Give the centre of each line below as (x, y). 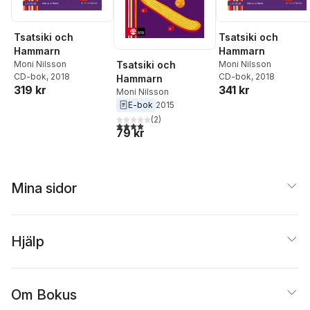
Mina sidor (44, 188)
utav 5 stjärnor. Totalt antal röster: (197, 125)
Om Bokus (44, 294)
